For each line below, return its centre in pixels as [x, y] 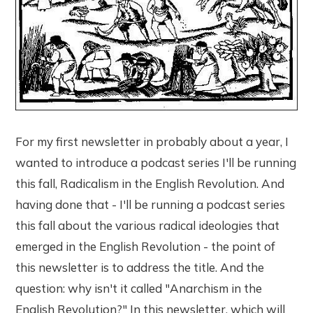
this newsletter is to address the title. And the [140, 268]
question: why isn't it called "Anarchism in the [139, 289]
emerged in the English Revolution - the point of [146, 247]
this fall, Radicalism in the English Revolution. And [150, 184]
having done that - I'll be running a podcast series [151, 205]
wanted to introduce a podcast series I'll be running [156, 163]
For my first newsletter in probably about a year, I [152, 142]
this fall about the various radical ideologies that [148, 226]
